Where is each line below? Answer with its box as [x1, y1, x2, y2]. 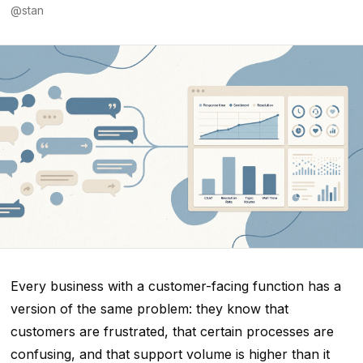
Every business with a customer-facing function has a [10, 278, 341, 295]
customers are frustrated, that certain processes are [10, 323, 334, 340]
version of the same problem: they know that [10, 301, 288, 318]
